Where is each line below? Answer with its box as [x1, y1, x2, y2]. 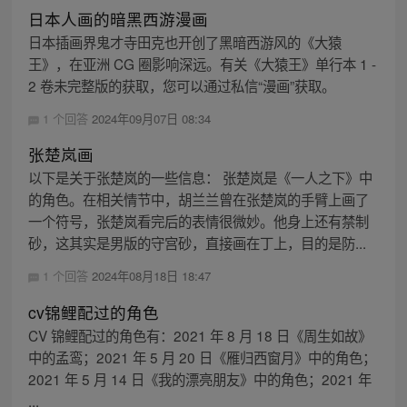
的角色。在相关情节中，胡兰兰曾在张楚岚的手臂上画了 [27, 189, 369, 210]
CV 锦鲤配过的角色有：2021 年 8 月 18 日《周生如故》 [27, 324, 372, 345]
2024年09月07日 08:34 [91, 110, 211, 128]
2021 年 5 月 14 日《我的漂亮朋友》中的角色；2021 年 [27, 368, 372, 389]
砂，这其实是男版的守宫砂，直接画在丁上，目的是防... [27, 233, 366, 253]
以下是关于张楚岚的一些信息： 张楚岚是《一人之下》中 [27, 167, 372, 188]
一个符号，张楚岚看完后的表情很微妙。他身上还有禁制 [27, 211, 369, 232]
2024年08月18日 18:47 [91, 267, 211, 285]
